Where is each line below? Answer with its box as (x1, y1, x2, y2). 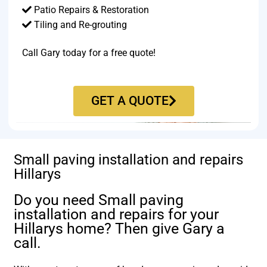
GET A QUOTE (91, 93, 169, 108)
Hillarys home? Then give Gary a (14, 220, 225, 238)
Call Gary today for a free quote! (22, 47, 156, 59)
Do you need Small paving (14, 191, 184, 209)
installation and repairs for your (14, 206, 219, 223)
